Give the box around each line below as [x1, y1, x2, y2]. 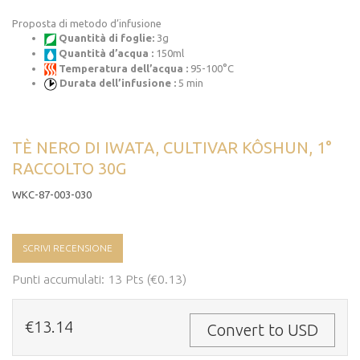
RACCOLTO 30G [12, 158, 126, 178]
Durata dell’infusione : [59, 77, 176, 89]
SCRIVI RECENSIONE [20, 242, 115, 253]
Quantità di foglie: [59, 32, 154, 44]
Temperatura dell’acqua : [59, 62, 190, 74]
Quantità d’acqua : [59, 47, 153, 59]
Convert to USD [207, 320, 318, 339]
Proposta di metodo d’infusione [12, 18, 162, 30]
